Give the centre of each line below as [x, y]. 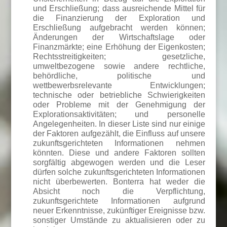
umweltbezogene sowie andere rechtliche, [119, 66]
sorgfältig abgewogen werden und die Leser [119, 162]
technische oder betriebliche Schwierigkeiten [119, 95]
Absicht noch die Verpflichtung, [119, 191]
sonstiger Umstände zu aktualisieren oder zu [119, 220]
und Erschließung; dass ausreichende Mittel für [119, 8]
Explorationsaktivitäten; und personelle [119, 114]
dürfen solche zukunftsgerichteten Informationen [119, 172]
